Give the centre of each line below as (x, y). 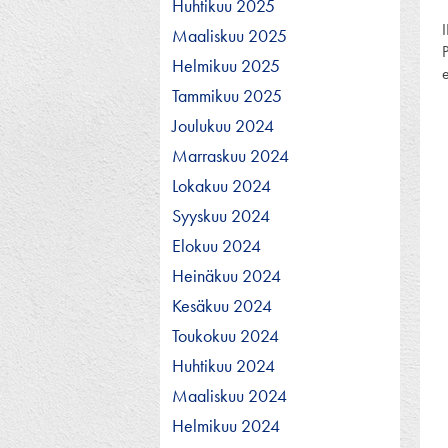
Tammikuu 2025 (227, 95)
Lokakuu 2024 (221, 185)
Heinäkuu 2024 (226, 275)
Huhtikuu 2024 (223, 365)
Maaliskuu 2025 (229, 35)
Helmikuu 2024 (226, 425)
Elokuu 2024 (216, 245)
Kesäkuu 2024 (222, 305)
